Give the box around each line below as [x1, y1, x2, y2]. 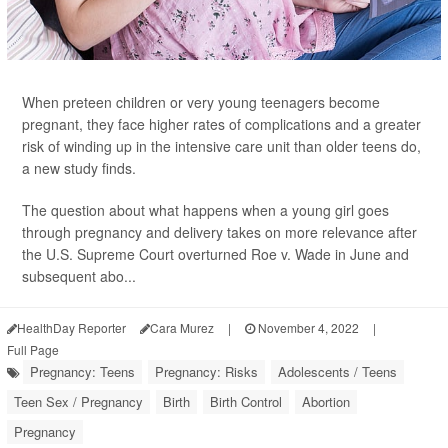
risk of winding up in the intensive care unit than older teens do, [22, 136, 421, 157]
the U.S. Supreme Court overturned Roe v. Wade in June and [22, 244, 409, 265]
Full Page [7, 341, 59, 359]
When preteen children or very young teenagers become [22, 92, 380, 113]
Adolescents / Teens [278, 362, 397, 382]
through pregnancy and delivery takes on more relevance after [22, 222, 417, 243]
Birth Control [210, 392, 282, 412]
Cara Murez [150, 319, 214, 337]
